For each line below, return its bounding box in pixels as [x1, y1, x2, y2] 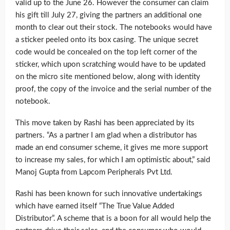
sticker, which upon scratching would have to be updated [15, 61, 205, 69]
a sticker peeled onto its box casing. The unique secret [15, 36, 198, 44]
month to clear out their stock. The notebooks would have [15, 24, 212, 32]
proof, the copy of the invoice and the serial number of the [15, 85, 212, 93]
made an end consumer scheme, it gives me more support [15, 144, 208, 152]
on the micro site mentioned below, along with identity [15, 73, 200, 81]
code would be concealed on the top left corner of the [15, 48, 197, 56]
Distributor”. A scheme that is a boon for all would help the [15, 215, 211, 223]
